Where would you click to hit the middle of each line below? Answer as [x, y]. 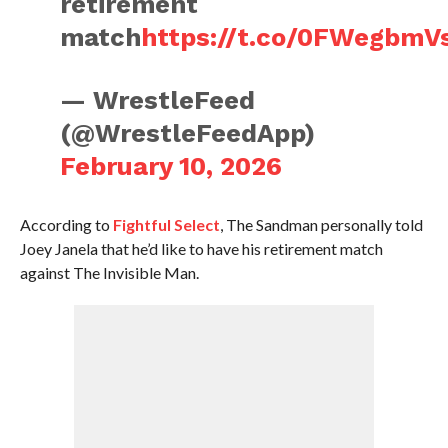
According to [66, 224]
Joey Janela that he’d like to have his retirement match [201, 248]
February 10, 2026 [171, 166]
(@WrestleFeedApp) [188, 133]
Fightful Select [166, 224]
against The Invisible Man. [109, 272]
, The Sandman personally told [321, 224]
